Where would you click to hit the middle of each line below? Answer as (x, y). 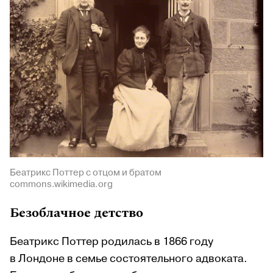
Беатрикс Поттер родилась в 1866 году (112, 242)
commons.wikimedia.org (61, 185)
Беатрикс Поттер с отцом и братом (86, 173)
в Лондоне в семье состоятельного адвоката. (129, 259)
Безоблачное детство (76, 213)
